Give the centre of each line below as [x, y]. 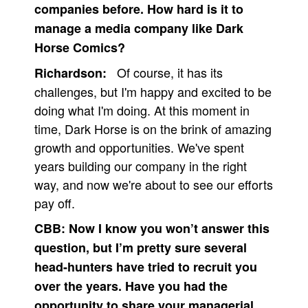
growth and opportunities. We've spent [139, 147]
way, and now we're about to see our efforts [154, 184]
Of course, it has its [170, 72]
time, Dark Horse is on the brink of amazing [153, 129]
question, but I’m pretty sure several [141, 247]
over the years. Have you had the [131, 286]
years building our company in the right [141, 166]
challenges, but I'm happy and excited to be [153, 91]
